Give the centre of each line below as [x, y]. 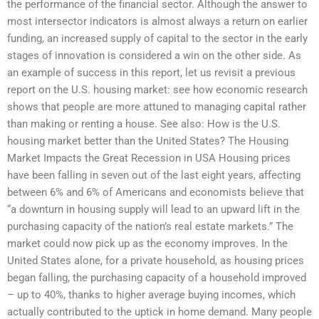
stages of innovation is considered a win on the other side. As [154, 56]
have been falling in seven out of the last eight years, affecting [154, 176]
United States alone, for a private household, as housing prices [156, 261]
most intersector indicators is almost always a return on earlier [157, 22]
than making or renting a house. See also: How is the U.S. [144, 124]
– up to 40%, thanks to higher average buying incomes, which [151, 295]
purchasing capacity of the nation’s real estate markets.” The [150, 227]
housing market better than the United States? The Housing [148, 141]
